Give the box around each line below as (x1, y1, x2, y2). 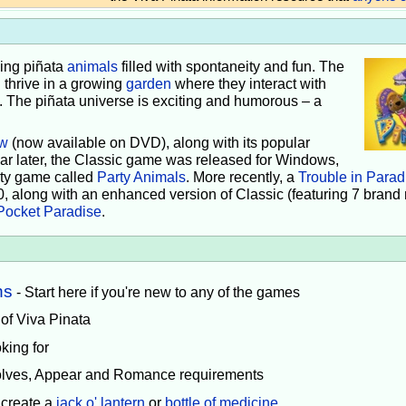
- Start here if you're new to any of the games (13, 284, 301, 300)
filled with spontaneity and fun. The (117, 59, 344, 75)
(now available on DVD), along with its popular (7, 135, 310, 151)
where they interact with (170, 76, 326, 92)
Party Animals (96, 169, 186, 186)
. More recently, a (185, 169, 298, 186)
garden (125, 76, 171, 92)
